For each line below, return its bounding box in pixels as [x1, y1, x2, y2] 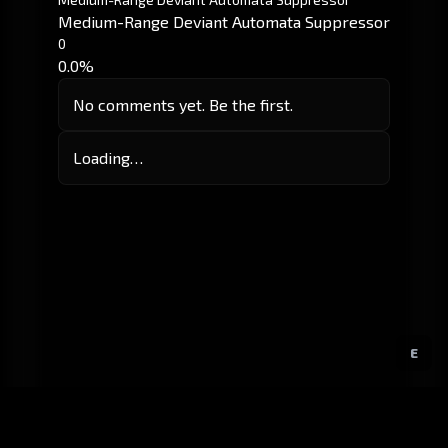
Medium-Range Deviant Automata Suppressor [58, 12, 390, 32]
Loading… [72, 148, 143, 168]
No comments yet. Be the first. [72, 94, 293, 114]
